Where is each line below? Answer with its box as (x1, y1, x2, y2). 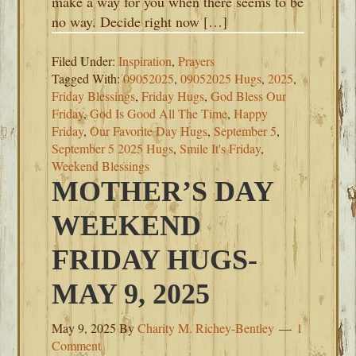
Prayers (178, 52, 215, 69)
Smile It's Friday (180, 140, 261, 157)
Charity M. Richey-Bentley (137, 319, 275, 336)
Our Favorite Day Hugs (90, 122, 208, 139)
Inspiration (118, 52, 172, 69)
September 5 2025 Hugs (52, 140, 174, 157)
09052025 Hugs (180, 70, 262, 87)
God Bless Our (211, 87, 287, 104)
